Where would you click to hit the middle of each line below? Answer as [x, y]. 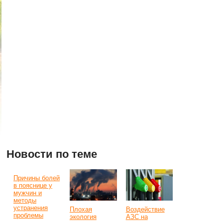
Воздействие [145, 210]
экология [83, 217]
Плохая [81, 210]
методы [25, 201]
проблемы [28, 216]
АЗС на [137, 217]
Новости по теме [52, 154]
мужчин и [28, 193]
